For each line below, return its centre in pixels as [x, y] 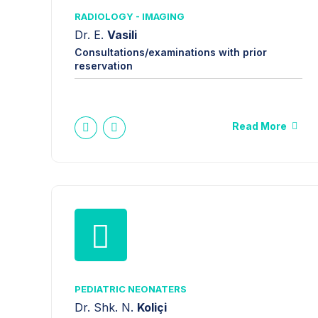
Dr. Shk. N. [106, 307]
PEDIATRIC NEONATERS [131, 289]
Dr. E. [91, 34]
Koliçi [152, 307]
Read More [259, 126]
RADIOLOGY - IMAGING [130, 17]
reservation [104, 66]
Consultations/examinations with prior [171, 53]
